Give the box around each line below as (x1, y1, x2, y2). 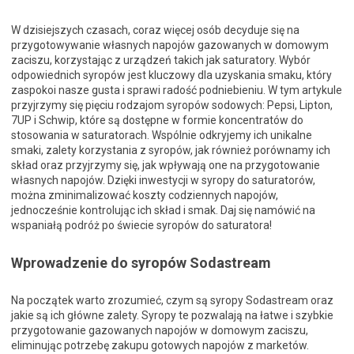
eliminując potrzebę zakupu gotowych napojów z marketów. (11, 339, 309, 352)
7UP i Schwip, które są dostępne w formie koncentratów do (11, 114, 303, 126)
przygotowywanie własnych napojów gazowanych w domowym (11, 39, 329, 51)
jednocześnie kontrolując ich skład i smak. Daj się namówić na (11, 204, 315, 217)
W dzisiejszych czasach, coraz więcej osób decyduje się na (11, 24, 299, 36)
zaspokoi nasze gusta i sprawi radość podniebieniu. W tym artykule (11, 84, 342, 96)
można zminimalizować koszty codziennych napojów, (11, 189, 278, 201)
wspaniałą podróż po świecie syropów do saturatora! (11, 219, 272, 232)
